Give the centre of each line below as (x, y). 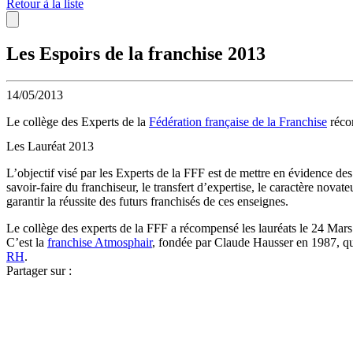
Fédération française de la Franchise (238, 121)
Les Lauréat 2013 (50, 147)
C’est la (27, 243)
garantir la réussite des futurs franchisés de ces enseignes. (147, 202)
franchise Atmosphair (100, 243)
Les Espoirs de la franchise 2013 (136, 53)
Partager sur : (39, 271)
